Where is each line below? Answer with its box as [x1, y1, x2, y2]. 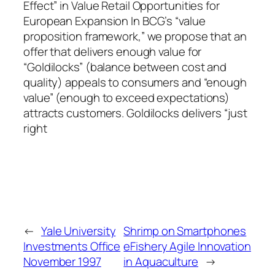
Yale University [41, 223, 116, 239]
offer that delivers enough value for [23, 43, 202, 60]
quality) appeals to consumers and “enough [23, 74, 247, 90]
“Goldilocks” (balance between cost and [23, 58, 227, 75]
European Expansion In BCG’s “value [23, 12, 206, 29]
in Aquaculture [123, 254, 198, 270]
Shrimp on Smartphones [123, 223, 247, 239]
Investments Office [23, 238, 121, 255]
